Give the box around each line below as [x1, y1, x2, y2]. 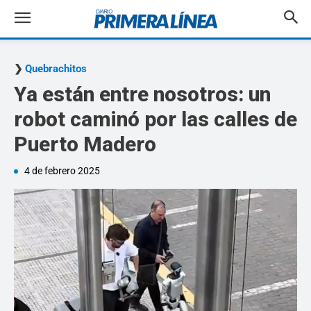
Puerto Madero [14, 132, 156, 156]
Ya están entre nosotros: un [14, 82, 271, 106]
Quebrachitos [25, 62, 87, 75]
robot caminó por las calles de [14, 107, 297, 131]
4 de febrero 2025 [24, 165, 100, 176]
